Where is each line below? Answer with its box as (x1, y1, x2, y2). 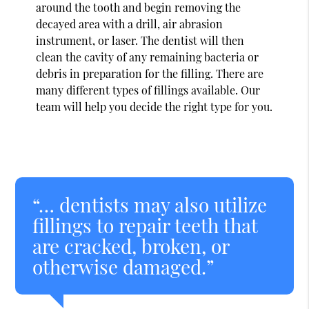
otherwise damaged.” (32, 253, 215, 279)
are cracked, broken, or (32, 232, 230, 259)
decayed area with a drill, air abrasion (36, 16, 223, 31)
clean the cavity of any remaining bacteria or (36, 49, 259, 64)
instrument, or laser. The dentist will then (36, 32, 245, 48)
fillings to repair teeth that (32, 212, 259, 238)
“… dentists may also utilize (32, 191, 268, 217)
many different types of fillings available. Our (36, 82, 261, 97)
